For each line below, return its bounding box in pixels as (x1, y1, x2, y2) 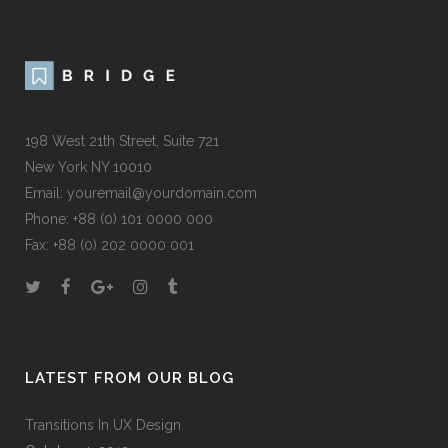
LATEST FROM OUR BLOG (25, 368, 234, 387)
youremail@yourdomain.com (67, 184, 257, 201)
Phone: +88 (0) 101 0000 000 (25, 210, 213, 227)
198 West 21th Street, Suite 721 (25, 132, 219, 149)
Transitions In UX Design (25, 416, 181, 433)
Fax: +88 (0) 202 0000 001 (25, 236, 194, 253)
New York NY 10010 (25, 158, 152, 175)
